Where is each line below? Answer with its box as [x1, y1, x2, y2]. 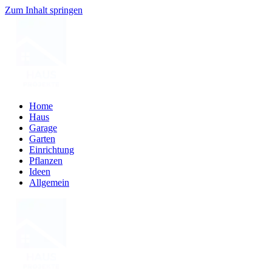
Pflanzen [29, 155, 63, 166]
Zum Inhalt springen [5, 5, 83, 15]
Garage [29, 123, 57, 133]
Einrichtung [29, 144, 74, 155]
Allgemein [29, 177, 69, 188]
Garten [29, 134, 55, 144]
